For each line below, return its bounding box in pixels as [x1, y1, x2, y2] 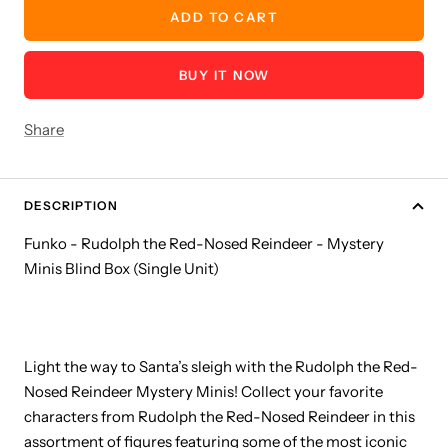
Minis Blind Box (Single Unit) [24, 259, 219, 279]
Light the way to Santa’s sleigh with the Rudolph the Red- [24, 357, 418, 377]
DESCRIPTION [24, 198, 118, 214]
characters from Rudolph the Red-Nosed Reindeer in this [24, 407, 415, 427]
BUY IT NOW [178, 67, 270, 84]
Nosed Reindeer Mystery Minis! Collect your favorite [24, 382, 383, 402]
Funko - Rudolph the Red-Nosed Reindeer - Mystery [24, 234, 384, 254]
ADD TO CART [169, 9, 279, 26]
